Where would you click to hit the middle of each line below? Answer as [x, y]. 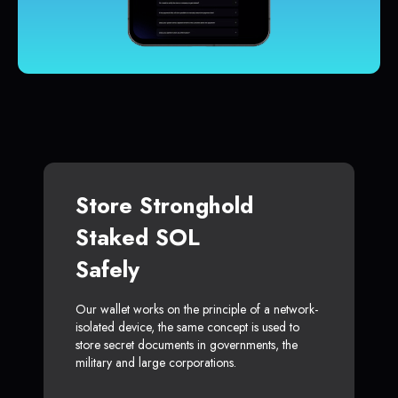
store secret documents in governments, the [187, 345]
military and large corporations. [156, 363]
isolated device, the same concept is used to [187, 327]
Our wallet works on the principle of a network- [197, 310]
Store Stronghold [164, 206]
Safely [107, 270]
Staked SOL [138, 238]
